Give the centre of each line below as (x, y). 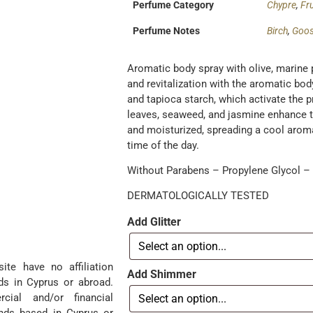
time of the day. (163, 145)
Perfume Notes (167, 31)
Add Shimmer (162, 274)
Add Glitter (154, 221)
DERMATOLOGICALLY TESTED (198, 196)
